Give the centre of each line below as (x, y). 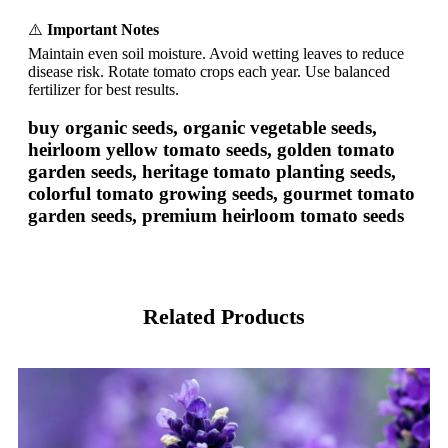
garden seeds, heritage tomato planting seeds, (212, 172)
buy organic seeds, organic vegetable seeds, (202, 128)
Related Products (224, 316)
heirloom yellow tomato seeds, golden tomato (211, 150)
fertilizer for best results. (103, 89)
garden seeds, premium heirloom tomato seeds (216, 216)
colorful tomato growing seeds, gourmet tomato (221, 194)
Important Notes (103, 29)
